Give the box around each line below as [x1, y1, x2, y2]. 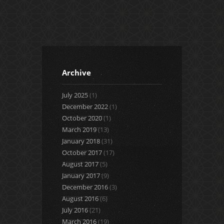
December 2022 [62, 102, 108, 111]
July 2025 [62, 90, 88, 100]
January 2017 [62, 171, 100, 180]
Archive [62, 67, 91, 78]
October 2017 [62, 148, 102, 157]
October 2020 [62, 113, 102, 123]
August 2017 [62, 159, 98, 169]
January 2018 [62, 136, 100, 146]
